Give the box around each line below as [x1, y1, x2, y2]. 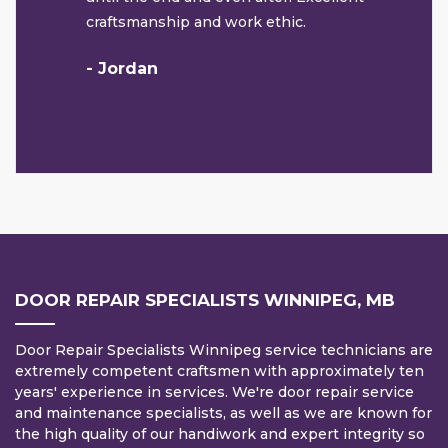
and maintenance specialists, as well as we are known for [15, 404, 432, 423]
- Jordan [86, 59, 158, 79]
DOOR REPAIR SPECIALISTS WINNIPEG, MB [15, 290, 395, 311]
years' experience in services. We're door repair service [15, 383, 414, 402]
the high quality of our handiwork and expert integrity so [15, 425, 425, 444]
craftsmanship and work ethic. [86, 13, 306, 32]
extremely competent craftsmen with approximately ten [15, 362, 424, 381]
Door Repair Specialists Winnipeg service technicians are [15, 341, 433, 360]
